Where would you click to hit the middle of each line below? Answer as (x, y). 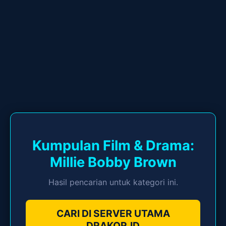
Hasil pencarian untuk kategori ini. (113, 182)
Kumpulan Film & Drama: (113, 145)
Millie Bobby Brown (113, 162)
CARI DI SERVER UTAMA (113, 214)
